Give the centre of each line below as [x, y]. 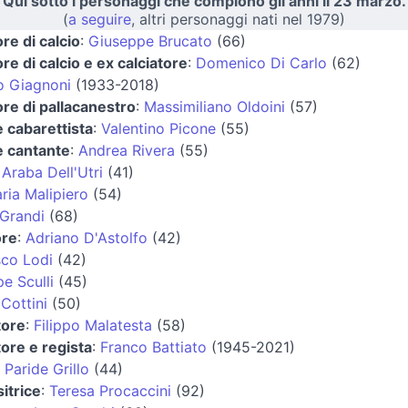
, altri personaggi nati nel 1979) [238, 19]
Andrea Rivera [127, 150]
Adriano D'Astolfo [87, 237]
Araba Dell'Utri [52, 172]
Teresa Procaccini [110, 390]
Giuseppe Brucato [150, 41]
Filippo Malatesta [93, 325]
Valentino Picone [158, 128]
